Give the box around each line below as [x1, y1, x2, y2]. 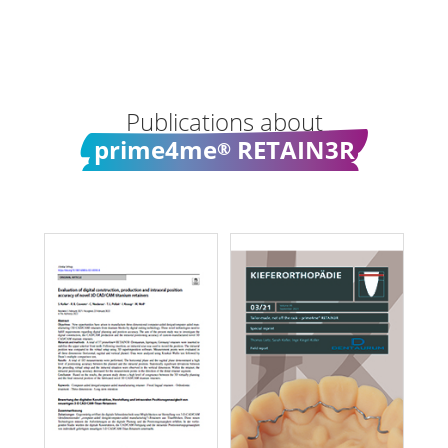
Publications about [125, 104, 323, 138]
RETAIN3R [230, 132, 355, 166]
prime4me [93, 132, 217, 166]
